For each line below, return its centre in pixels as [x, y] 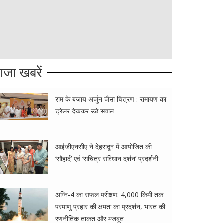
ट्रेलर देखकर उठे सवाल [85, 111]
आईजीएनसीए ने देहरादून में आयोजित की [104, 147]
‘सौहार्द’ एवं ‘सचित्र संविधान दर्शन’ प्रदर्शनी [107, 159]
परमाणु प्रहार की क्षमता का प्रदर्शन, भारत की [110, 206]
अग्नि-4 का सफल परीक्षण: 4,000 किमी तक [109, 194]
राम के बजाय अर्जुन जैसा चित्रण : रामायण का [111, 99]
